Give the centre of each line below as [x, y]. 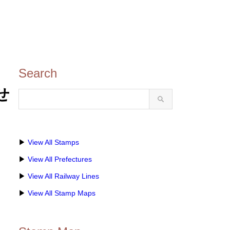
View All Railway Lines [63, 176]
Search [38, 73]
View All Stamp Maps [62, 193]
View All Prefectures [60, 159]
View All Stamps [53, 142]
